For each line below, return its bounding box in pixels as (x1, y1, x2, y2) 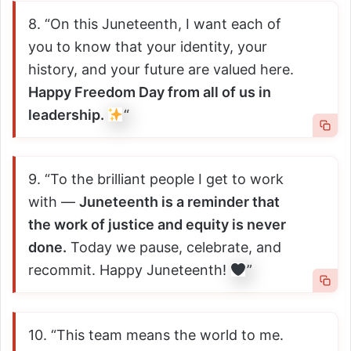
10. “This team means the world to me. (28, 326, 284, 343)
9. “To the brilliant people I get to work (28, 171, 284, 188)
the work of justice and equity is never (28, 216, 286, 233)
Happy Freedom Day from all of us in (28, 83, 271, 100)
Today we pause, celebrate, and (67, 239, 281, 256)
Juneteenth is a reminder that (79, 194, 280, 211)
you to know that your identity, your (28, 38, 267, 55)
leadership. (28, 106, 107, 123)
